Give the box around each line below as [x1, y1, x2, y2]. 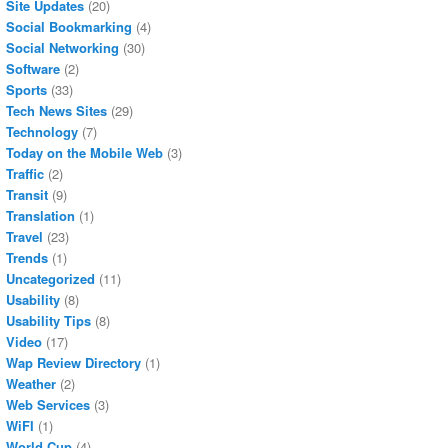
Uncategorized [6, 269, 95, 289]
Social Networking [6, 38, 119, 58]
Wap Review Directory [6, 353, 141, 373]
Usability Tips [6, 311, 91, 331]
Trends [6, 248, 48, 268]
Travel [6, 227, 43, 247]
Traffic [6, 164, 44, 184]
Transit [6, 185, 48, 205]
